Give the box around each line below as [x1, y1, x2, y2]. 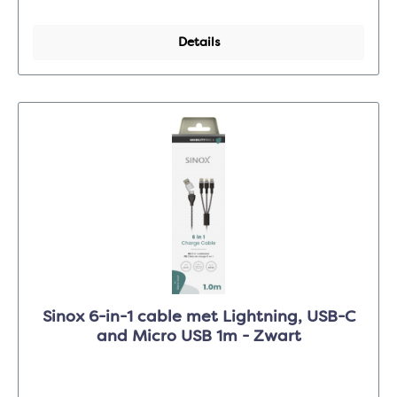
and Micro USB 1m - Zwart [96, 329, 301, 346]
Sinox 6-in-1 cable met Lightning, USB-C [42, 309, 355, 326]
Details [177, 36, 220, 50]
